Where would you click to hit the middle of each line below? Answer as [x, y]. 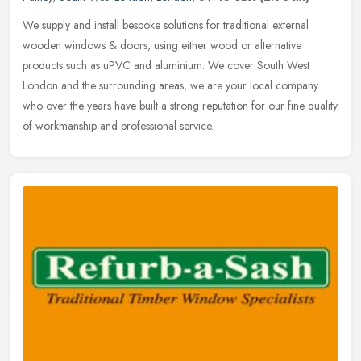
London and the [59, 85]
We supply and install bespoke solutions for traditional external [166, 25]
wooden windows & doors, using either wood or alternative [162, 45]
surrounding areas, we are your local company [209, 85]
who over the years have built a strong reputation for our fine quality [180, 105]
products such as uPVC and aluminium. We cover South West [166, 65]
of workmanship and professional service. [118, 125]
